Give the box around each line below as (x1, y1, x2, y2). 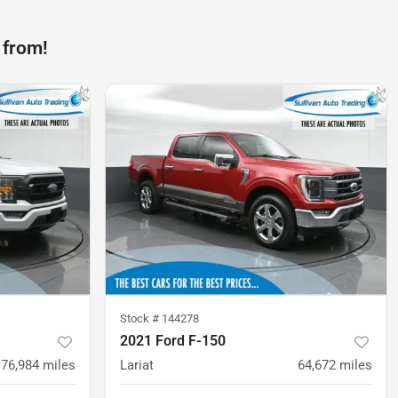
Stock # (120, 311, 162, 325)
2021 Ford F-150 (120, 331, 226, 349)
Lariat (120, 356, 154, 373)
